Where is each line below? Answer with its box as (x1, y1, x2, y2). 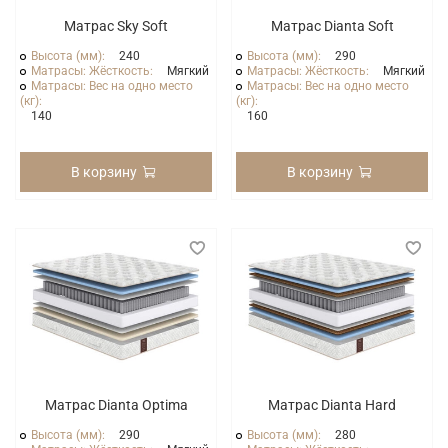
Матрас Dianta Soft (270, 18, 394, 35)
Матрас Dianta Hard (268, 397, 396, 414)
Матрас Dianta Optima (44, 397, 188, 414)
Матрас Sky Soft (64, 18, 168, 35)
